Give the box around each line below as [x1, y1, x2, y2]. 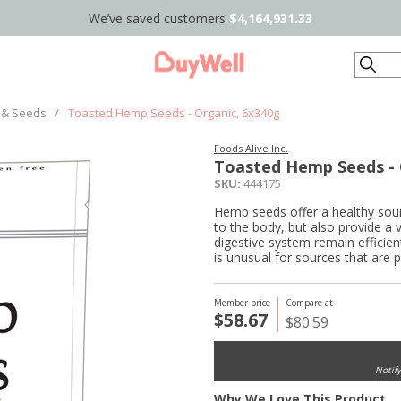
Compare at [286, 296, 333, 309]
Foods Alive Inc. [214, 141, 288, 155]
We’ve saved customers [89, 9, 229, 27]
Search [355, 53, 396, 71]
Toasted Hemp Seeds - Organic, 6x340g [68, 105, 279, 121]
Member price [214, 296, 270, 309]
